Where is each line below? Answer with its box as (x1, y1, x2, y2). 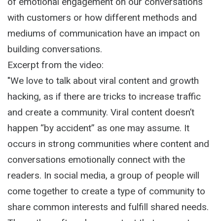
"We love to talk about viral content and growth (7, 75, 199, 86)
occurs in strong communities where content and (7, 138, 209, 149)
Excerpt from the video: (7, 59, 104, 71)
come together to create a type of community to (7, 185, 205, 197)
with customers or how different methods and (7, 12, 197, 23)
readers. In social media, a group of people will (7, 170, 199, 181)
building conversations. (7, 43, 102, 55)
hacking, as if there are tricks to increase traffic (7, 91, 201, 102)
